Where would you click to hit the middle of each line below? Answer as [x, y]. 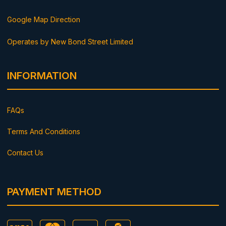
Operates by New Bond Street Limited [70, 42]
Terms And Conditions [44, 132]
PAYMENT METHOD [54, 192]
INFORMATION [42, 76]
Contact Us [25, 153]
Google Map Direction [44, 20]
